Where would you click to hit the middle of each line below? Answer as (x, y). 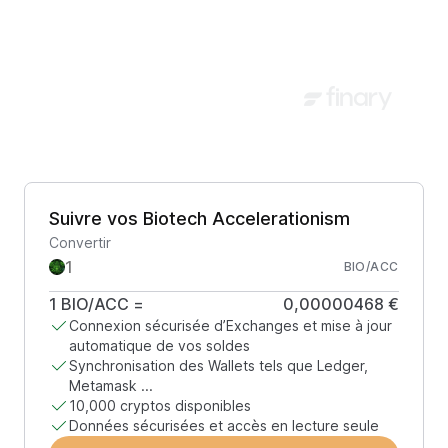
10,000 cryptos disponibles (160, 405)
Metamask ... (111, 385)
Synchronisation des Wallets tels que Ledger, (218, 365)
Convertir (80, 242)
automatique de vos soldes (159, 345)
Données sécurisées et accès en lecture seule (224, 425)
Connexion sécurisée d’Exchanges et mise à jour (230, 325)
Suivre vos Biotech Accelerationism (199, 218)
